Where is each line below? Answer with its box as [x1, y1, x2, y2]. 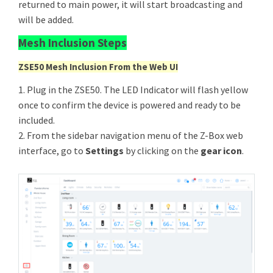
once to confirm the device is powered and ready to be [18, 99, 241, 111]
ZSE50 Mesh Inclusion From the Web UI [18, 61, 178, 73]
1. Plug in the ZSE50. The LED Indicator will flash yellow [18, 83, 248, 96]
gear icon [200, 144, 242, 157]
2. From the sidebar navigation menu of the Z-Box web [18, 129, 243, 141]
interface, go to [18, 144, 85, 157]
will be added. [18, 13, 76, 26]
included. [18, 114, 55, 126]
